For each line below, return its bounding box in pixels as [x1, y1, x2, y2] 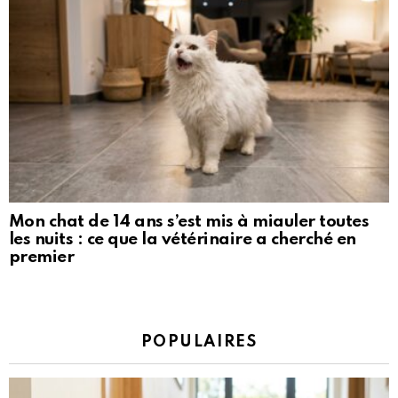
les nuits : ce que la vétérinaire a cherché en [9, 231, 356, 249]
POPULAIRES [140, 334, 258, 351]
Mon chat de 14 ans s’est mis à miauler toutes [9, 213, 370, 231]
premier [9, 249, 75, 267]
